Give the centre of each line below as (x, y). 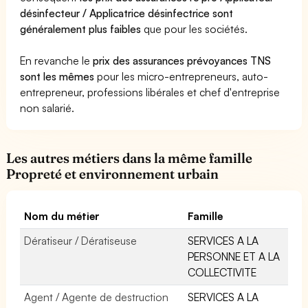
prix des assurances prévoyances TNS (182, 60)
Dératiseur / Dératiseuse (81, 240)
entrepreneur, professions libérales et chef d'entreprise (150, 92)
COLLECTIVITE (222, 272)
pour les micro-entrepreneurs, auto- (181, 76)
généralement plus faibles (81, 29)
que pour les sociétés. (195, 29)
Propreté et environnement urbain (113, 174)
